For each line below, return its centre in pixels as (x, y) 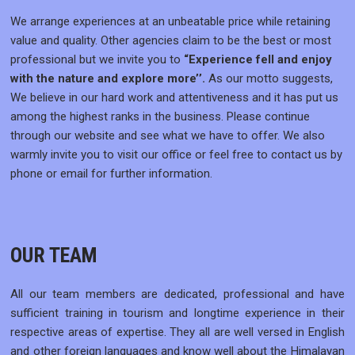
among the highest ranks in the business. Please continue (160, 116)
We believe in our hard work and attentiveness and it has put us (175, 97)
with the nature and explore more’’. (108, 78)
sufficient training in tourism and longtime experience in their (177, 313)
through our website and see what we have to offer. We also (168, 135)
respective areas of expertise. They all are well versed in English (177, 332)
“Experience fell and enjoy (258, 59)
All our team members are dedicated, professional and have (177, 294)
